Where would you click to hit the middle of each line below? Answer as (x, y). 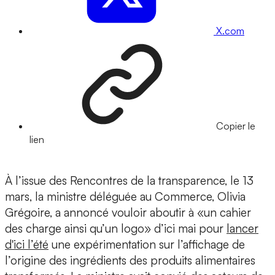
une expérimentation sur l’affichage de (147, 245)
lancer (242, 229)
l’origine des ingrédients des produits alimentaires (130, 261)
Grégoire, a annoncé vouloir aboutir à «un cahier (128, 213)
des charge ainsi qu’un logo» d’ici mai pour (116, 229)
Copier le (236, 126)
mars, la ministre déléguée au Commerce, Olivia (125, 197)
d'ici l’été (27, 245)
